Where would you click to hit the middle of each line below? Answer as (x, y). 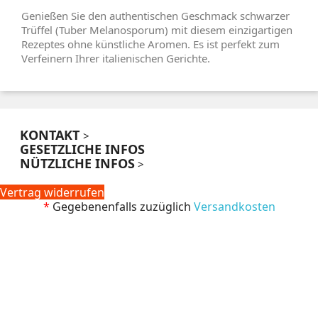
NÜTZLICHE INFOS (77, 163)
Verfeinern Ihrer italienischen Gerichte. (116, 58)
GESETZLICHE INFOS (82, 149)
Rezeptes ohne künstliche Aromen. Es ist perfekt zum (150, 44)
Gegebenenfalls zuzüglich (123, 206)
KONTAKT (50, 135)
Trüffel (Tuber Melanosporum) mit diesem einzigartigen (157, 29)
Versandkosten (234, 206)
